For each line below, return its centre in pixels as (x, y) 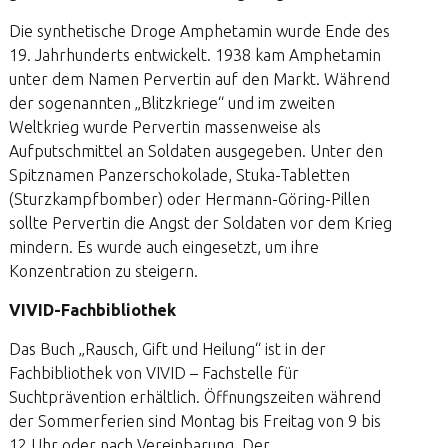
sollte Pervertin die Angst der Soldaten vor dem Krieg (200, 223)
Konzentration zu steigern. (103, 271)
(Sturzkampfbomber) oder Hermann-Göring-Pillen (189, 199)
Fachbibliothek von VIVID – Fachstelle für (153, 373)
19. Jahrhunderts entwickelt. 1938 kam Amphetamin (194, 55)
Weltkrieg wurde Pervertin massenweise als (164, 127)
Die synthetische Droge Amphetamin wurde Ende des (199, 31)
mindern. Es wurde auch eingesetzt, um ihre (163, 247)
